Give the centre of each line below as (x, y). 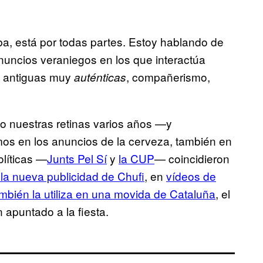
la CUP (136, 159)
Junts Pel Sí (77, 159)
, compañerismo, (168, 77)
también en (202, 141)
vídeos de (191, 176)
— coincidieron (192, 159)
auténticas (100, 77)
